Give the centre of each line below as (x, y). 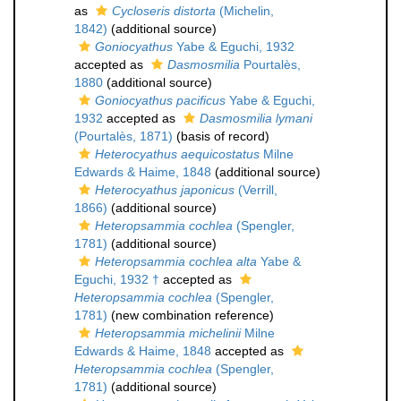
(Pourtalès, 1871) (124, 136)
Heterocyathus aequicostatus (177, 154)
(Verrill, (256, 190)
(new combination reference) (191, 315)
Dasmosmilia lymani (256, 118)
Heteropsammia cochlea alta (176, 261)
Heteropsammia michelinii (168, 333)
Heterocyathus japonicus (165, 190)
